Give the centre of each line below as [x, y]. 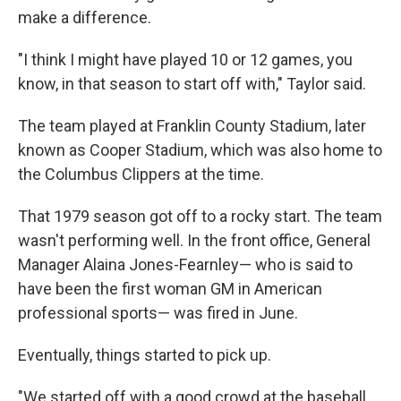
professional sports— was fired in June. [158, 313]
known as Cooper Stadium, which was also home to [200, 150]
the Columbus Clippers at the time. [141, 175]
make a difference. [85, 18]
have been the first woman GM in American [170, 289]
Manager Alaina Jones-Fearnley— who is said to [185, 265]
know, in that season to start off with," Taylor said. [192, 84]
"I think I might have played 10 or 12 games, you [185, 60]
